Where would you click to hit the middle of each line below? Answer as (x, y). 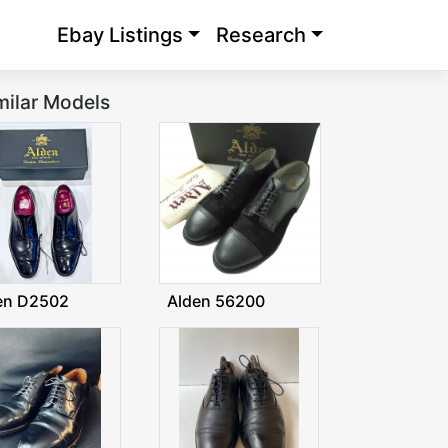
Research (260, 35)
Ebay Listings (119, 35)
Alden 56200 (215, 300)
